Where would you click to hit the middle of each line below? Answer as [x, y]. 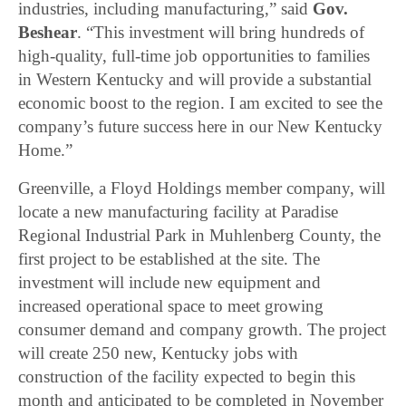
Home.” [45, 150]
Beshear [48, 33]
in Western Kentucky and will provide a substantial [195, 80]
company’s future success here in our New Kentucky [201, 127]
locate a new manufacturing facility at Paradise [179, 212]
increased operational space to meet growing [171, 306]
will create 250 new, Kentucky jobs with [159, 353]
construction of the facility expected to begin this [187, 377]
